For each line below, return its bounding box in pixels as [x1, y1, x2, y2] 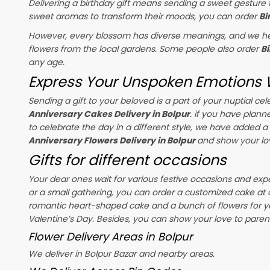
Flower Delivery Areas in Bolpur [28, 228, 193, 244]
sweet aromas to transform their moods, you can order [28, 10, 259, 22]
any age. [28, 55, 64, 68]
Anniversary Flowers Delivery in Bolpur [28, 134, 197, 146]
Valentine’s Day [28, 212, 92, 225]
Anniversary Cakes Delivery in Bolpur [28, 107, 190, 120]
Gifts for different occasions [28, 149, 227, 170]
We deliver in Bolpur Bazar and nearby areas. [28, 247, 215, 260]
